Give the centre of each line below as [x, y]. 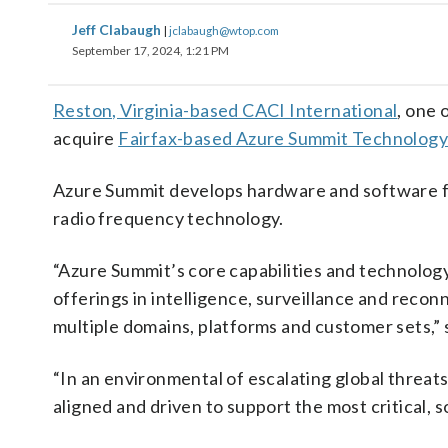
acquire [86, 138]
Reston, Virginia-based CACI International [225, 110]
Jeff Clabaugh [118, 29]
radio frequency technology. [168, 218]
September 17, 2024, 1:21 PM [150, 50]
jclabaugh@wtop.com [224, 30]
